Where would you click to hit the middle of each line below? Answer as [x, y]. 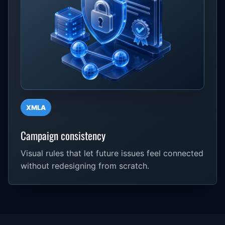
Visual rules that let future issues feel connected [112, 153]
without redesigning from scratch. [85, 165]
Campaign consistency [63, 135]
